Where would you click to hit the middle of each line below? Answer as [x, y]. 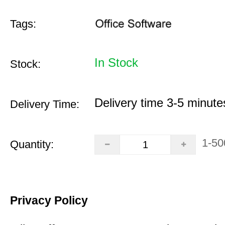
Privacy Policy [49, 200]
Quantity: [32, 144]
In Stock [116, 63]
